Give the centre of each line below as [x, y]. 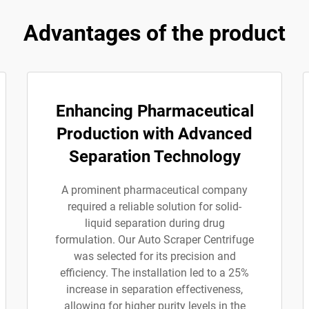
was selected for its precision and [154, 256]
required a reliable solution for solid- [154, 207]
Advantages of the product [154, 33]
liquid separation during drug [154, 223]
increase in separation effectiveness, [154, 289]
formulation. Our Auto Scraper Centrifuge [154, 240]
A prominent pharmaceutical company [154, 190]
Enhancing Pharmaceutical [154, 111]
